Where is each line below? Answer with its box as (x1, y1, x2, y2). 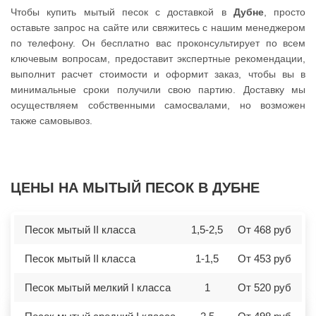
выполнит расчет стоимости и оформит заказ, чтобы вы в (11, 68, 305, 80)
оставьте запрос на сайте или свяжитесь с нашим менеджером (11, 22, 305, 34)
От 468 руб (238, 224, 291, 236)
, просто (263, 6, 305, 18)
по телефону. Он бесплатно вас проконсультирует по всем (11, 37, 305, 49)
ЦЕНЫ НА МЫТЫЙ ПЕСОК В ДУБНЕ (11, 180, 260, 196)
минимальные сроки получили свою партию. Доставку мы (11, 84, 305, 96)
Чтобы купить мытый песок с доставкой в (11, 6, 233, 18)
